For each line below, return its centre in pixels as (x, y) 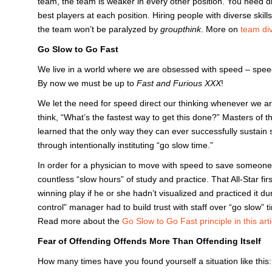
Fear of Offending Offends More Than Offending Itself (149, 241)
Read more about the (80, 221)
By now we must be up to (87, 83)
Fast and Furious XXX (179, 83)
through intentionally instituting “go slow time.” (125, 145)
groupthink (181, 29)
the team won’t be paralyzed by (99, 29)
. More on (221, 29)
